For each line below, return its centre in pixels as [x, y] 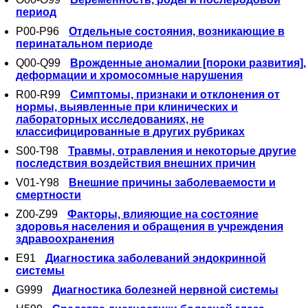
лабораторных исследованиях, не [110, 120]
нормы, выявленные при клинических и [127, 107]
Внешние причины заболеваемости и [172, 183]
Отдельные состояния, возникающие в [177, 32]
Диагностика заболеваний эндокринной [156, 258]
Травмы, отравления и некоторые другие [182, 151]
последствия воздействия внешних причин [136, 164]
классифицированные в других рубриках [130, 132]
